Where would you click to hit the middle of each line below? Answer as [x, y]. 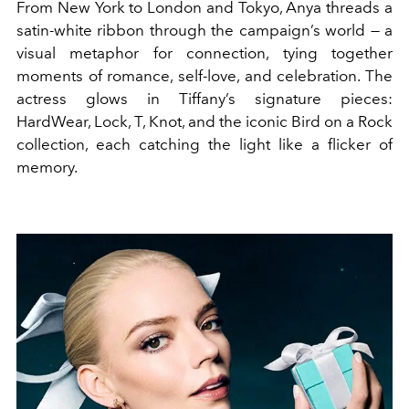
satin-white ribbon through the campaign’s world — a [204, 30]
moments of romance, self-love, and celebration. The [204, 75]
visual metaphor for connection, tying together [204, 52]
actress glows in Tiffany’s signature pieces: [204, 98]
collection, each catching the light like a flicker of [204, 144]
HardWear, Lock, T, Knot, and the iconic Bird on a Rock [204, 121]
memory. [47, 167]
